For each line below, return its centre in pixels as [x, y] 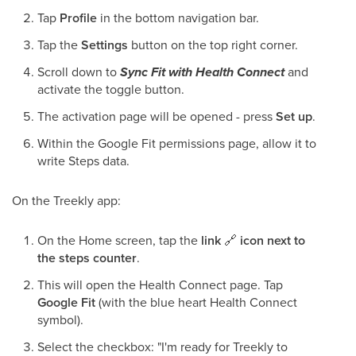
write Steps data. [83, 161]
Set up [294, 116]
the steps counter [87, 258]
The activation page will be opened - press [157, 116]
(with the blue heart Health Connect [196, 302]
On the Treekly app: [66, 200]
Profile [78, 18]
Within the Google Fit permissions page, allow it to [177, 143]
